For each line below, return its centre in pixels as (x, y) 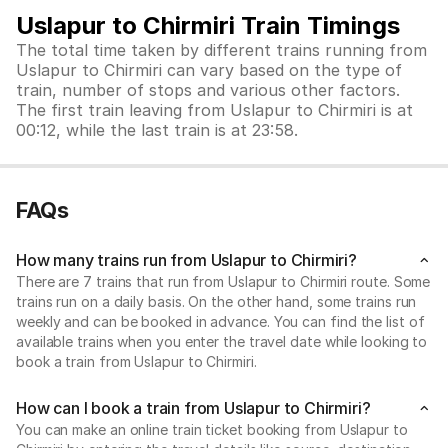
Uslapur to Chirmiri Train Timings (208, 25)
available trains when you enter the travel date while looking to (222, 341)
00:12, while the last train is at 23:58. (157, 130)
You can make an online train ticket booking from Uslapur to (212, 429)
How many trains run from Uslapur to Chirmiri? (186, 260)
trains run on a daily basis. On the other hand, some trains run (216, 301)
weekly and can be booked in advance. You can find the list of (220, 321)
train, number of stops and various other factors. (208, 90)
